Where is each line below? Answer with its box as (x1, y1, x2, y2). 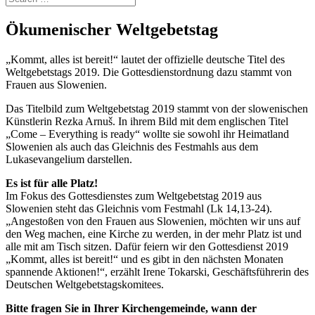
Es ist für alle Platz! (6, 176, 98, 189)
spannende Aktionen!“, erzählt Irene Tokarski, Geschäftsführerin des (6, 265, 309, 278)
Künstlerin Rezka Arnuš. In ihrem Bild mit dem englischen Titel (6, 115, 288, 127)
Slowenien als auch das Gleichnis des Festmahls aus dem (6, 140, 258, 153)
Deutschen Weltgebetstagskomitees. (6, 278, 164, 290)
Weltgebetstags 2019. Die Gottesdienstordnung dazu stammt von (6, 65, 292, 78)
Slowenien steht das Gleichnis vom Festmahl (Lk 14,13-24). (6, 202, 272, 214)
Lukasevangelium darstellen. (6, 153, 132, 165)
